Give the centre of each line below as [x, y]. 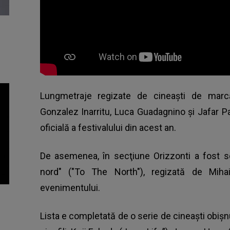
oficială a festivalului [81, 128]
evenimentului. [70, 188]
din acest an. [149, 128]
